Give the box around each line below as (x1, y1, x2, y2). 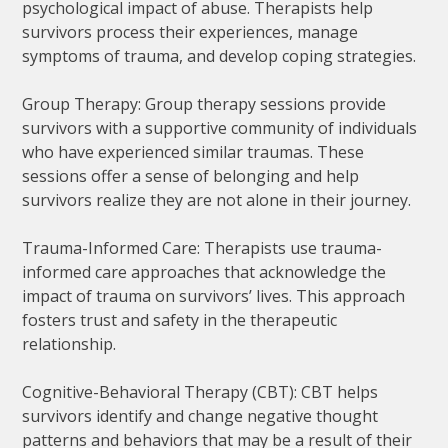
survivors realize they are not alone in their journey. (22, 188, 412, 211)
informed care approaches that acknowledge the (22, 260, 387, 283)
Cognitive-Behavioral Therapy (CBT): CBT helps (22, 380, 379, 403)
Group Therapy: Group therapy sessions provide (22, 92, 387, 115)
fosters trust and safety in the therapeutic (22, 308, 338, 331)
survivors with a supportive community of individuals (22, 116, 418, 139)
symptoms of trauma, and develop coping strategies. (22, 44, 417, 67)
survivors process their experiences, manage (22, 20, 359, 43)
